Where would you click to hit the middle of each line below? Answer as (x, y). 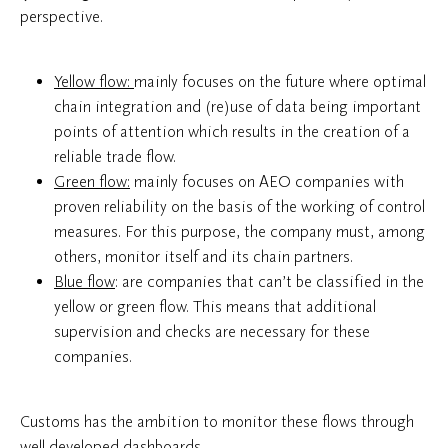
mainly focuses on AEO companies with (267, 181)
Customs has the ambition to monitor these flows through (217, 421)
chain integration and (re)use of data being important (237, 106)
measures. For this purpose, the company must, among (239, 231)
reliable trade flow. (115, 156)
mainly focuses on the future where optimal (280, 81)
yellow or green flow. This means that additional (215, 306)
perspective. (61, 16)
